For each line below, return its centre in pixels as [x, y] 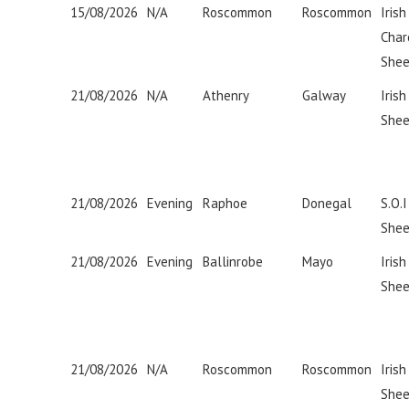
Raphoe [225, 203]
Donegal [327, 203]
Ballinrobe [233, 262]
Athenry [226, 95]
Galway [324, 95]
